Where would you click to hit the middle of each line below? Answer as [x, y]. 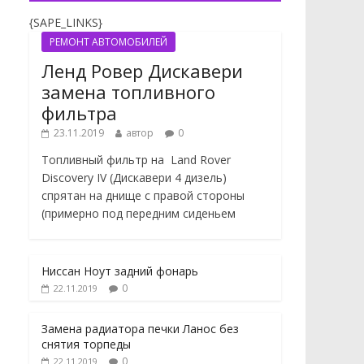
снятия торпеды [86, 344]
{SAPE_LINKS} [66, 22]
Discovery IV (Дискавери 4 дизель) [134, 177]
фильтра [79, 113]
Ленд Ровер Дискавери [142, 70]
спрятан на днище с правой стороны [143, 195]
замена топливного [128, 91]
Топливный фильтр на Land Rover [136, 159]
